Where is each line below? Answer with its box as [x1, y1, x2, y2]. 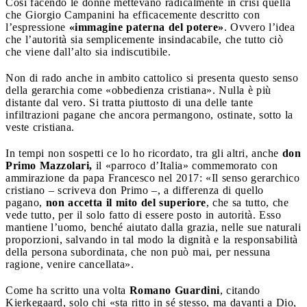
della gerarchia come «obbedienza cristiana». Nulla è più [5, 84, 271, 96]
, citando [219, 284, 260, 296]
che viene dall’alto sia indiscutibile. [5, 45, 174, 58]
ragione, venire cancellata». [5, 258, 134, 270]
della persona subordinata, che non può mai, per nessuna [5, 245, 271, 258]
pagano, [5, 196, 46, 208]
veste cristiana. [5, 121, 78, 133]
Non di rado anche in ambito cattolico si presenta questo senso [5, 71, 298, 84]
